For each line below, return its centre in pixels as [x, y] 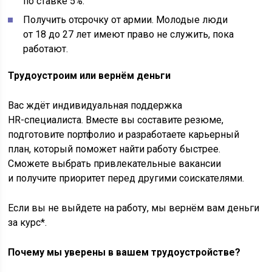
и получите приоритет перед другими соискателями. [126, 178]
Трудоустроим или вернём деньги [90, 75]
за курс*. [28, 222]
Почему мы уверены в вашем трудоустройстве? [124, 252]
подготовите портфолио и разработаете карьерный [124, 134]
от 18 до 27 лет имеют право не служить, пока [129, 34]
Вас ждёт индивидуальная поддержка [95, 105]
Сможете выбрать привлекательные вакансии [115, 163]
